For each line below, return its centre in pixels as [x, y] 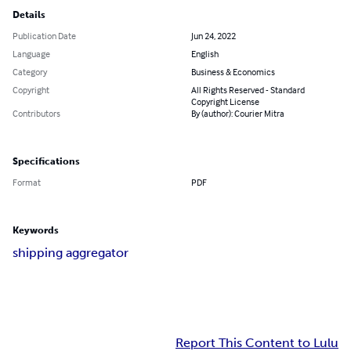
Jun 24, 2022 [213, 36]
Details [29, 15]
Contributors [36, 114]
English [205, 54]
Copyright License [225, 102]
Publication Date [44, 36]
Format [27, 183]
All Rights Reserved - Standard [248, 90]
